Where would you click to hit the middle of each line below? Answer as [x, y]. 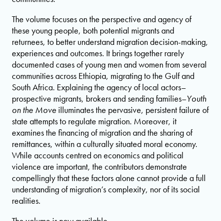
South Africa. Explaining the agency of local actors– [99, 87]
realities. [26, 200]
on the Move [34, 110]
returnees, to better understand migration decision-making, [110, 41]
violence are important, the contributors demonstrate [99, 166]
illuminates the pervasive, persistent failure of [132, 110]
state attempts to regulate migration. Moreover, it [94, 121]
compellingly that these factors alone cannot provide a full [109, 178]
